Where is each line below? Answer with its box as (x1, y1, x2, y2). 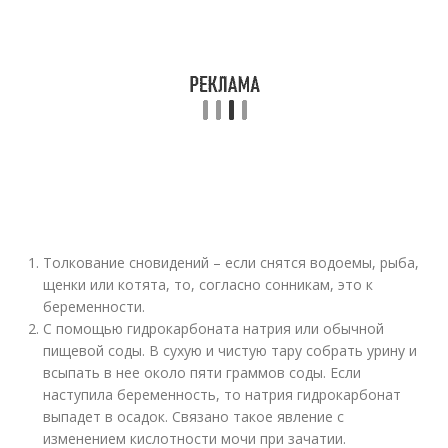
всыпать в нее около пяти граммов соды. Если (43, 363, 362, 382)
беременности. (43, 297, 146, 316)
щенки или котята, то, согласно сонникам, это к (43, 275, 374, 294)
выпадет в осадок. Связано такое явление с (43, 407, 345, 426)
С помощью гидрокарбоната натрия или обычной (43, 319, 385, 338)
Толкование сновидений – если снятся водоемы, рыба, (43, 253, 420, 272)
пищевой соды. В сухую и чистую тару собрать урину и (43, 341, 418, 360)
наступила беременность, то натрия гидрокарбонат (43, 385, 402, 404)
